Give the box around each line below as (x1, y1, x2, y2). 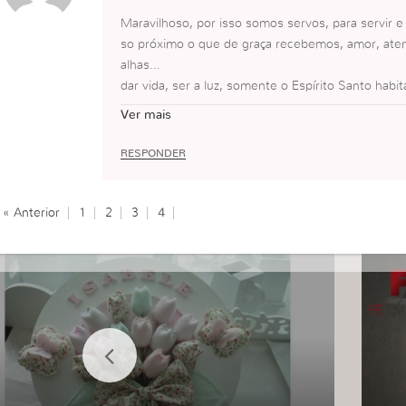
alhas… (120, 59, 160, 72)
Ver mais (120, 108, 171, 121)
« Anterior (2, 207, 60, 220)
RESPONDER (120, 147, 186, 159)
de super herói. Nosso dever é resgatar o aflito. (120, 101, 391, 114)
